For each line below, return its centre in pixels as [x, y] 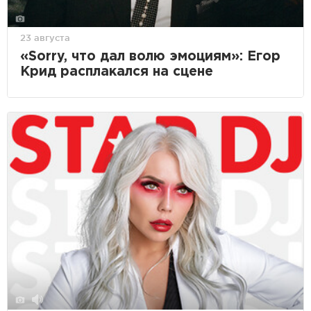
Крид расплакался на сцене [117, 72]
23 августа [45, 37]
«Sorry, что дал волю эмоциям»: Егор [150, 56]
